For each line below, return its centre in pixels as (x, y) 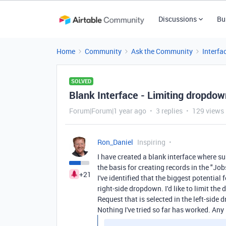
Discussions (177, 19)
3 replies (169, 111)
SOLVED (81, 81)
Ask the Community (162, 51)
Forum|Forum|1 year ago (108, 111)
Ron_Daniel (115, 142)
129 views (208, 111)
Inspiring (151, 142)
